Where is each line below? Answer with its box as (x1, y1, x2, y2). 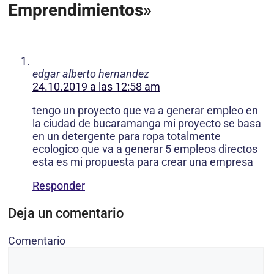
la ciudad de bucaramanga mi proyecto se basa (32, 117, 261, 130)
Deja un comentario (8, 206, 124, 221)
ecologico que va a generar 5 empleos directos (32, 143, 257, 156)
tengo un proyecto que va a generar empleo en (32, 104, 258, 117)
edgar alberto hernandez (32, 67, 149, 81)
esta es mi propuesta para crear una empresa (32, 155, 253, 169)
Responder (32, 179, 85, 193)
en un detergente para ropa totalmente (32, 130, 221, 143)
